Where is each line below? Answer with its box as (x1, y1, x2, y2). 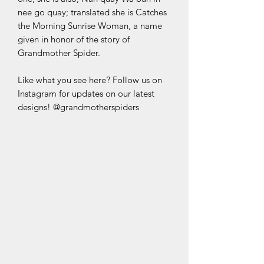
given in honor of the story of (18, 34, 130, 45)
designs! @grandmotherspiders (18, 101, 139, 113)
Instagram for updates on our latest (18, 88, 154, 100)
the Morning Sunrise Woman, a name (18, 20, 162, 32)
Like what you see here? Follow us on (18, 74, 162, 86)
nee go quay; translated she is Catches (18, 6, 167, 18)
